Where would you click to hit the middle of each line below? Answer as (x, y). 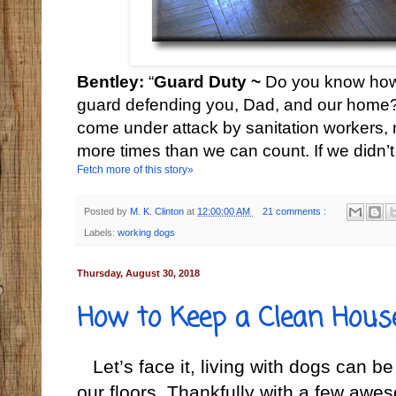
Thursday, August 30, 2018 (138, 274)
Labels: (101, 233)
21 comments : (295, 211)
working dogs (146, 233)
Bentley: (113, 81)
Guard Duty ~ (209, 81)
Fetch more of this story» (135, 169)
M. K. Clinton (158, 211)
